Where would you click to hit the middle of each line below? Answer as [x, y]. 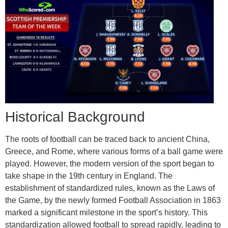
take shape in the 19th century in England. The [89, 176]
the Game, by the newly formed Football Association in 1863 [113, 201]
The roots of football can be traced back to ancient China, [107, 139]
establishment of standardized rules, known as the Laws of [110, 188]
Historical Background [75, 117]
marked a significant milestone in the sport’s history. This [106, 213]
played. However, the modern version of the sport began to [110, 164]
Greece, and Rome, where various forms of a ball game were [114, 152]
